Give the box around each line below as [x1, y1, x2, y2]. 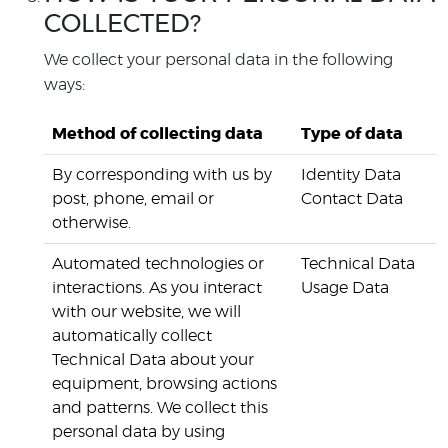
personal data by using [52, 424, 225, 440]
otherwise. [52, 215, 131, 231]
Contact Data [301, 191, 403, 207]
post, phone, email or [52, 191, 214, 207]
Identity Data [301, 167, 401, 183]
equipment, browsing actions [52, 376, 277, 392]
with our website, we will [52, 304, 241, 320]
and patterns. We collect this [52, 400, 268, 416]
